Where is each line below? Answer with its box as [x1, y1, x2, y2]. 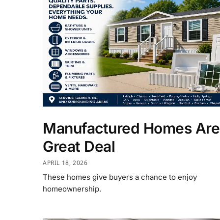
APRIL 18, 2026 [43, 158, 88, 167]
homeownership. [43, 184, 101, 193]
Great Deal [43, 137, 115, 156]
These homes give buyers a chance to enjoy [43, 172, 197, 182]
